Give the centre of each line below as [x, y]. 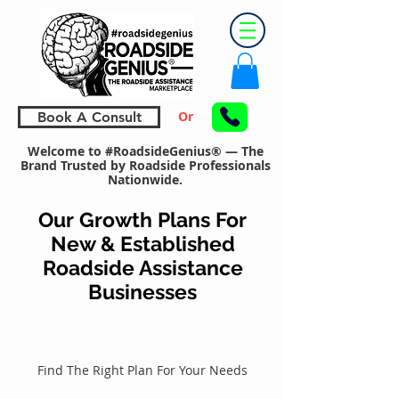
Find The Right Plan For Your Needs [142, 370]
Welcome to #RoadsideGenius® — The [145, 151]
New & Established [142, 243]
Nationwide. [145, 179]
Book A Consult [89, 117]
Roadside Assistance [142, 267]
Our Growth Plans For [142, 219]
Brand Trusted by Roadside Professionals [145, 165]
